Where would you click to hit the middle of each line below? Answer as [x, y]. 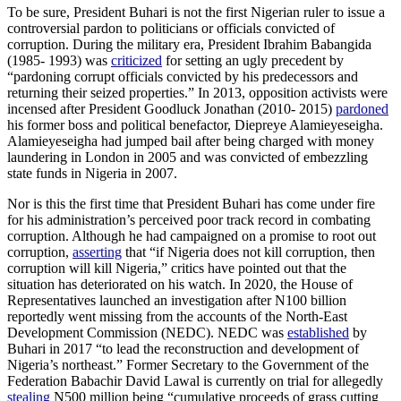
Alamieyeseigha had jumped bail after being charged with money [191, 141]
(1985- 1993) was [59, 61]
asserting [97, 252]
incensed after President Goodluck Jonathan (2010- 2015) [171, 109]
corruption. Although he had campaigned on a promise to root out [192, 236]
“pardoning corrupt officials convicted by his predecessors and [183, 77]
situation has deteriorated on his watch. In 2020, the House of [180, 285]
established [318, 333]
